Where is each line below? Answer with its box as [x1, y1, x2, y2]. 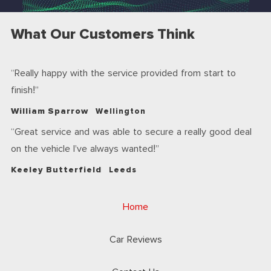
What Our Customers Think [11, 27, 195, 42]
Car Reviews [109, 234, 162, 246]
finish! [11, 85, 35, 96]
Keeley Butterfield [11, 166, 102, 174]
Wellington [95, 108, 146, 116]
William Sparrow [11, 107, 88, 116]
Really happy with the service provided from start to [15, 68, 236, 79]
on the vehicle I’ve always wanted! [11, 143, 155, 155]
